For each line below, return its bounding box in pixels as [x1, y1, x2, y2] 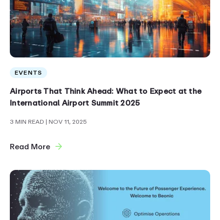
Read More [10, 140, 50, 153]
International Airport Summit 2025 [10, 97, 140, 109]
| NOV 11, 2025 [46, 117, 87, 127]
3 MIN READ [10, 117, 46, 127]
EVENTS [15, 68, 43, 78]
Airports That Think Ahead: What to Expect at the [10, 85, 201, 97]
